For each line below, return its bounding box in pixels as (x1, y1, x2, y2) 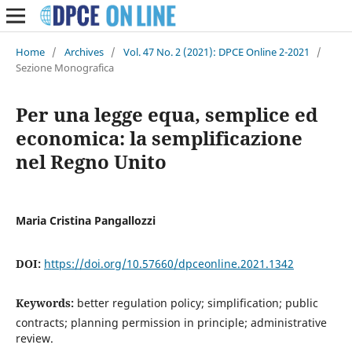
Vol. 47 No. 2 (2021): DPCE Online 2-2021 (123, 44, 310, 59)
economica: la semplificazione (15, 124, 302, 151)
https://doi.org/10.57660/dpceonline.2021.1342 (43, 255, 294, 271)
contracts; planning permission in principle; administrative (15, 314, 327, 330)
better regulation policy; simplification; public (76, 295, 318, 310)
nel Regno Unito (15, 148, 167, 174)
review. (15, 330, 53, 346)
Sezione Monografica (15, 60, 114, 75)
